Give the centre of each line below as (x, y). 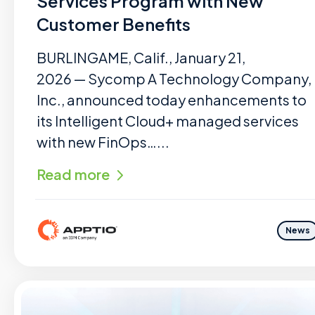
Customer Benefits (114, 24)
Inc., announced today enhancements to (172, 99)
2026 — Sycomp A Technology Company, (174, 78)
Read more (73, 174)
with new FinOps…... (103, 142)
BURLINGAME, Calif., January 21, (141, 57)
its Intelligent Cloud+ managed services (168, 121)
